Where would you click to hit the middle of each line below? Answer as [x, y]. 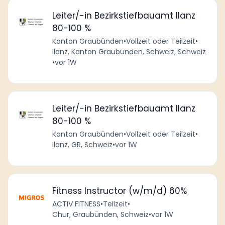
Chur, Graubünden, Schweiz [100, 215]
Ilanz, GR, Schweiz [82, 144]
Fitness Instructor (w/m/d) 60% [119, 191]
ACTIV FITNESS [76, 204]
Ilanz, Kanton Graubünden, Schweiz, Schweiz [129, 51]
